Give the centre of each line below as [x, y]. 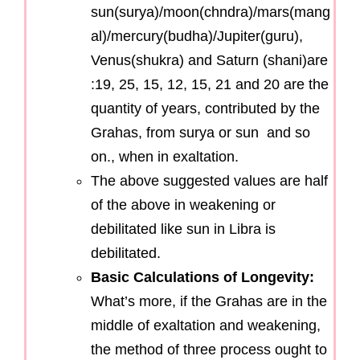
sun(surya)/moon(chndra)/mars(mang [211, 12]
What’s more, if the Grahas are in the [209, 301]
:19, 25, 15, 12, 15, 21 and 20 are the [210, 84]
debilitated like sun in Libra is [183, 229]
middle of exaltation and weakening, [206, 325]
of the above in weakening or [183, 205]
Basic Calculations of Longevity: [202, 277]
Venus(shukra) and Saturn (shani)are [209, 60]
